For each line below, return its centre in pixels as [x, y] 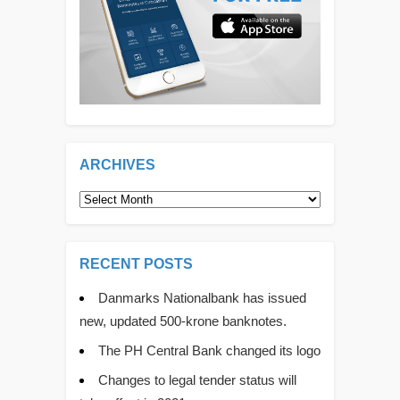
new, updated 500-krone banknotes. [183, 321]
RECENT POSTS [136, 264]
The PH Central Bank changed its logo [209, 351]
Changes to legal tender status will [197, 380]
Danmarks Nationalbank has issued [202, 298]
